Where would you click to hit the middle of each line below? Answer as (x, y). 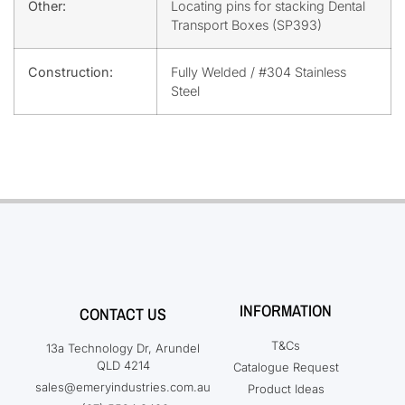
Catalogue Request (286, 367)
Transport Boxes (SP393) (246, 24)
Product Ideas (286, 388)
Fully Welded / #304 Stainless (259, 71)
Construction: (71, 71)
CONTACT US (123, 314)
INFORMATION (286, 310)
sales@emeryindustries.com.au (123, 386)
